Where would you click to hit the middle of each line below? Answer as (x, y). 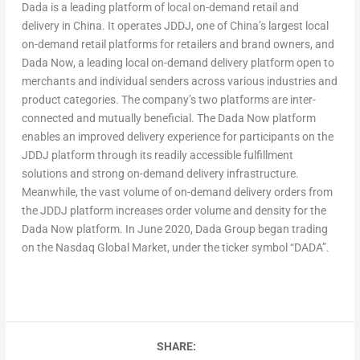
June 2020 (164, 229)
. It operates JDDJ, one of (166, 25)
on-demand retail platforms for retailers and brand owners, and (178, 44)
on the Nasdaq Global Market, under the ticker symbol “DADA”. (175, 247)
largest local (297, 25)
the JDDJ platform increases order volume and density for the (174, 210)
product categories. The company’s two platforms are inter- (168, 99)
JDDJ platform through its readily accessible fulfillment (157, 155)
